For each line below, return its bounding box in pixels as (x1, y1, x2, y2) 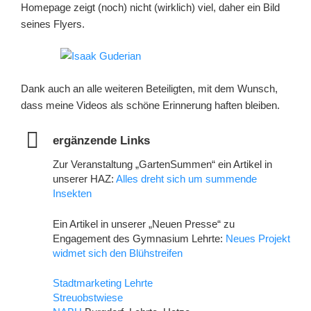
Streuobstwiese (53, 292, 123, 304)
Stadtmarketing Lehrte (53, 277, 153, 289)
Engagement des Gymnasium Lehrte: (53, 232, 226, 244)
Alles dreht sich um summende (116, 173, 257, 185)
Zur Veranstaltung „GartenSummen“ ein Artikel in (53, 158, 272, 171)
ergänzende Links (53, 134, 150, 147)
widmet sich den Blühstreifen (53, 246, 183, 259)
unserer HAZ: (53, 173, 116, 185)
